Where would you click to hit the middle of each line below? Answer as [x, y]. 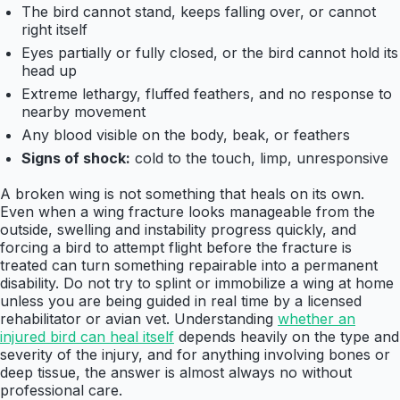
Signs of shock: [76, 158]
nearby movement [83, 112]
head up [49, 71]
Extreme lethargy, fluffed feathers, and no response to [207, 94]
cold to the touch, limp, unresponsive [262, 158]
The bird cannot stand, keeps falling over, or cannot [199, 12]
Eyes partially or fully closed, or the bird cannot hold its [210, 53]
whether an [317, 319]
